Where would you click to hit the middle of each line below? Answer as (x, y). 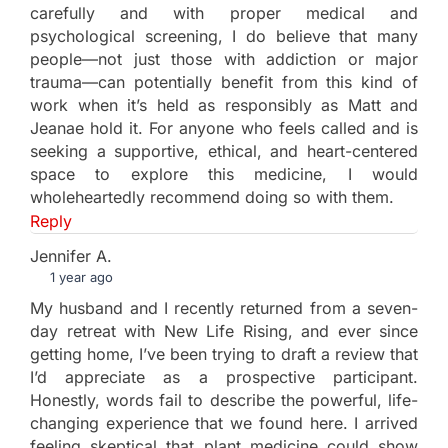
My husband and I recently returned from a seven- (224, 308)
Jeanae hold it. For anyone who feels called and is (224, 128)
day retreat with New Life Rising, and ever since (224, 331)
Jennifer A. (71, 256)
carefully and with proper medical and (224, 13)
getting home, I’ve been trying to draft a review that (224, 354)
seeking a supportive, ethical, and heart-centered (224, 151)
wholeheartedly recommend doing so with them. (212, 197)
